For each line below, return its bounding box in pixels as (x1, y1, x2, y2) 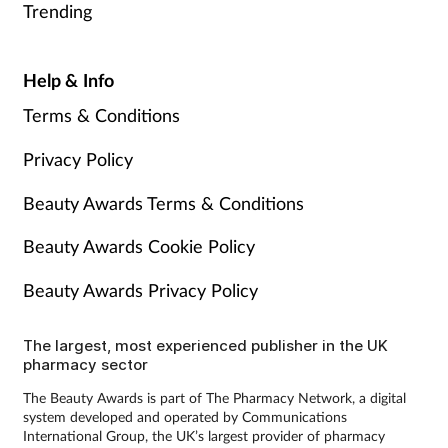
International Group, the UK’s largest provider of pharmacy (22, 427, 385, 445)
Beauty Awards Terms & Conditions (22, 191, 304, 214)
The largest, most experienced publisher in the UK (22, 336, 388, 356)
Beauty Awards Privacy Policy (22, 279, 258, 302)
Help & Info (22, 68, 115, 91)
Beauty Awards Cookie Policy (22, 235, 255, 258)
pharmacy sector (22, 355, 148, 375)
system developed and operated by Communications (22, 408, 347, 426)
